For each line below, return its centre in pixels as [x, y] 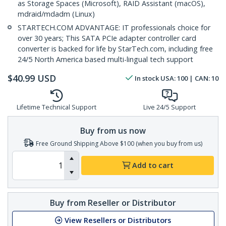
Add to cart [153, 165]
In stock [147, 78]
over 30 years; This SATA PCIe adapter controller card [107, 38]
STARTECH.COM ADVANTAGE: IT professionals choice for [114, 28]
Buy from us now [113, 130]
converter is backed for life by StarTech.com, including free [115, 49]
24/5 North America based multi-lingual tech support [105, 60]
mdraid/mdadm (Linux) [56, 14]
